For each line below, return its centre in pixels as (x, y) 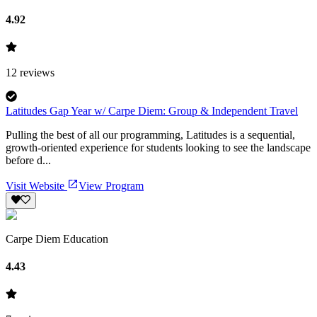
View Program (111, 186)
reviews (36, 73)
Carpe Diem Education (57, 238)
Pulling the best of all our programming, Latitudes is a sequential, (150, 135)
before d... (28, 161)
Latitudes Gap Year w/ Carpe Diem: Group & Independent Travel (152, 111)
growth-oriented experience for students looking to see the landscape (158, 148)
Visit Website (36, 186)
